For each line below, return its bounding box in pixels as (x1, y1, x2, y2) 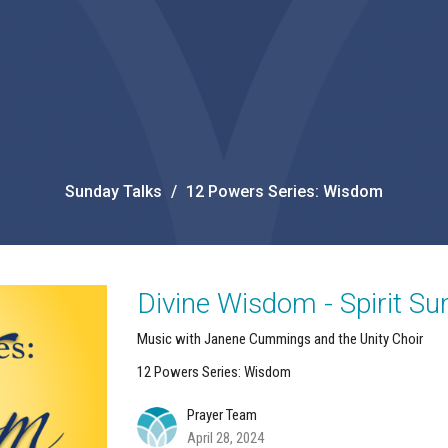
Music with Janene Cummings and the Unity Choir (137, 329, 424, 348)
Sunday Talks (65, 181, 162, 201)
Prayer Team (187, 405, 258, 424)
